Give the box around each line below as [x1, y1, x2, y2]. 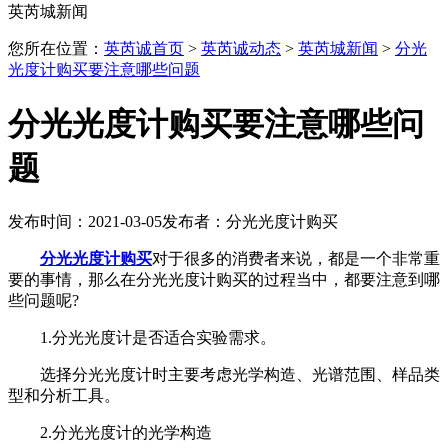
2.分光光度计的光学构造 [8, 424, 212, 442]
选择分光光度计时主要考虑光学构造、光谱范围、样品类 [8, 366, 440, 384]
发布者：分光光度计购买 [162, 213, 338, 231]
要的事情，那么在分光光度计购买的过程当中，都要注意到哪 [8, 271, 440, 289]
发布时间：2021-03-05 [8, 213, 162, 231]
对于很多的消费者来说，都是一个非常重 [152, 250, 440, 268]
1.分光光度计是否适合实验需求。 [8, 329, 276, 347]
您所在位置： [8, 40, 104, 58]
